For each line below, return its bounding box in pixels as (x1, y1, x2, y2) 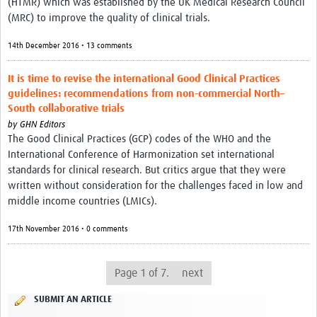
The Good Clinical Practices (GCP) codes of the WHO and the (8, 134, 271, 145)
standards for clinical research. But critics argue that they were (8, 165, 286, 176)
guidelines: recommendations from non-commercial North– (8, 88, 284, 100)
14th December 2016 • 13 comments (8, 42, 132, 50)
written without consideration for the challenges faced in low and (8, 180, 303, 192)
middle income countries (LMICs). (8, 196, 157, 207)
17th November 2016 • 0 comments (8, 225, 128, 234)
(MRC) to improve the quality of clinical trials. (8, 13, 210, 24)
